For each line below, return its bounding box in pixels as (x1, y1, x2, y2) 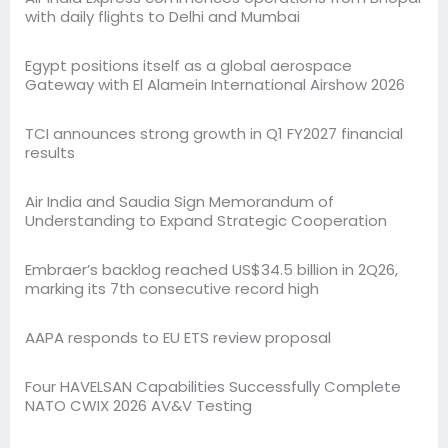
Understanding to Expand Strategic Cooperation (25, 210, 387, 232)
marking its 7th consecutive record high (25, 278, 319, 300)
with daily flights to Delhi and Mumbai (25, 6, 300, 28)
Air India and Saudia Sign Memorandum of (25, 191, 334, 213)
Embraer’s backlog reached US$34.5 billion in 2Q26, (25, 259, 398, 281)
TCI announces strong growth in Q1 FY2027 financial (25, 123, 403, 145)
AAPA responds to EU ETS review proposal (25, 327, 331, 349)
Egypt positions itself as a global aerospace (25, 55, 352, 77)
